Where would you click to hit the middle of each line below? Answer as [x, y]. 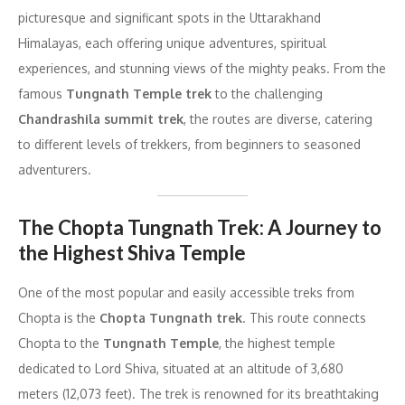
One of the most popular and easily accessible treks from [186, 293]
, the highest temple [277, 344]
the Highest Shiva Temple [132, 253]
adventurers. [55, 170]
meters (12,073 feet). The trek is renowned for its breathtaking [198, 394]
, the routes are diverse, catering [278, 119]
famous [42, 94]
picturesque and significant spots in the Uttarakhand [170, 18]
